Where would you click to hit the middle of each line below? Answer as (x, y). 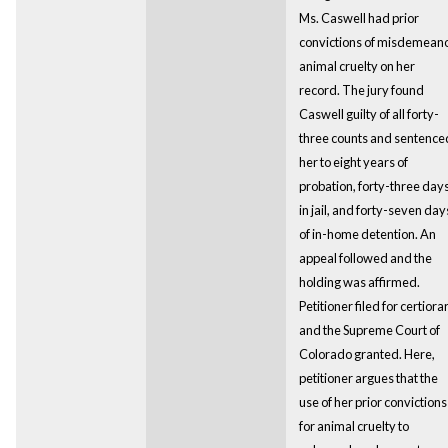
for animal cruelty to (353, 425)
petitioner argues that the (368, 377)
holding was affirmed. (359, 281)
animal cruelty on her (356, 65)
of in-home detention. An (367, 233)
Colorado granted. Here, (366, 353)
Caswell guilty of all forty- (368, 113)
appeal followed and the (365, 257)
